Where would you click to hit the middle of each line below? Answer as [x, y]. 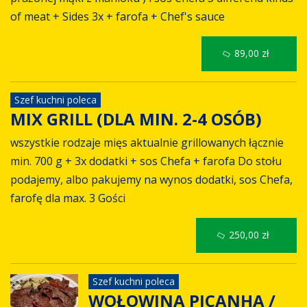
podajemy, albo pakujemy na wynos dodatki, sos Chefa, [151, 179]
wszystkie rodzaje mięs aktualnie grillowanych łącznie [147, 142]
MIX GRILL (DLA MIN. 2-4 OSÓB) [138, 119]
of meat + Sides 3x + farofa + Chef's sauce [118, 17]
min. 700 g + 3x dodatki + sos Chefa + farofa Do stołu [146, 161]
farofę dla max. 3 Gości [68, 198]
